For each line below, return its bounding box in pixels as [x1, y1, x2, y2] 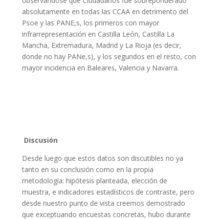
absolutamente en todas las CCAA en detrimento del [22, 7, 188, 16]
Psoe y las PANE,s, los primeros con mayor [22, 18, 159, 27]
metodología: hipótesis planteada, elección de [22, 176, 167, 185]
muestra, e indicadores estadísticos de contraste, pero [22, 187, 195, 197]
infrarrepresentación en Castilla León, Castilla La [22, 29, 175, 39]
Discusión [22, 135, 58, 145]
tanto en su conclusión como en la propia [22, 165, 153, 174]
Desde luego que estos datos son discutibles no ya [22, 153, 183, 163]
